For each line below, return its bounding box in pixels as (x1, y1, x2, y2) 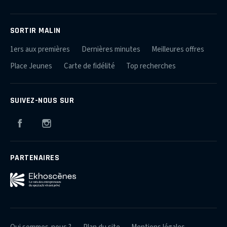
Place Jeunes (10, 61, 52, 72)
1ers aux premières (10, 44, 70, 55)
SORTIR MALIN (10, 26, 61, 35)
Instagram (56, 116, 88, 127)
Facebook (29, 116, 60, 127)
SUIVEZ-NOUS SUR (10, 95, 74, 105)
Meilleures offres (152, 44, 204, 55)
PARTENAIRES (10, 153, 60, 163)
